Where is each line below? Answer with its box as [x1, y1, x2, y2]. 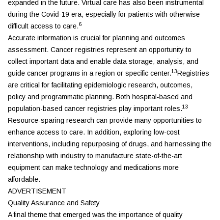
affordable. [8, 175, 40, 183]
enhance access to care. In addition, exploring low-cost [8, 128, 180, 136]
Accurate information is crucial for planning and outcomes [8, 34, 185, 42]
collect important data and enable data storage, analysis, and [8, 57, 198, 65]
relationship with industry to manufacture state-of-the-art [8, 152, 182, 160]
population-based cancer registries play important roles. [8, 105, 182, 112]
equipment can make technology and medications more [8, 164, 179, 171]
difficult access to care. [8, 22, 79, 30]
